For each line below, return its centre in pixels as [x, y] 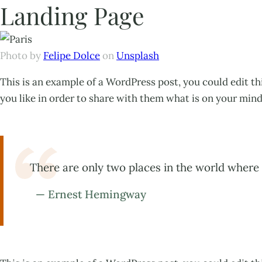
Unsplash [138, 56]
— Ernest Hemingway [91, 194]
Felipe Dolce [72, 56]
